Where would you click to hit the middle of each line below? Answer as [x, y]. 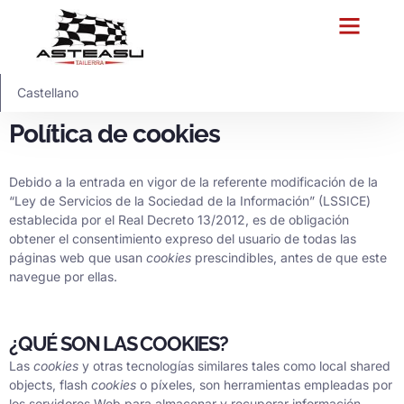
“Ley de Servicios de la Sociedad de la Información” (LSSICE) [190, 201]
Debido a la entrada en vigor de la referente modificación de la [193, 182]
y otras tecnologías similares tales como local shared [236, 365]
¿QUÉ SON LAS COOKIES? [119, 343]
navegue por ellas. [63, 277]
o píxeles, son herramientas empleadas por [266, 384]
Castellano [48, 93]
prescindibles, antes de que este [291, 258]
